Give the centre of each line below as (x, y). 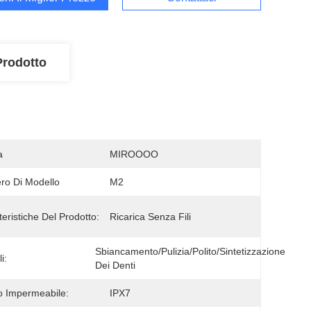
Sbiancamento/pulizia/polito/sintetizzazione (190, 251)
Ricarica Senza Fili (150, 217)
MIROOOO (134, 154)
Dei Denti (115, 265)
